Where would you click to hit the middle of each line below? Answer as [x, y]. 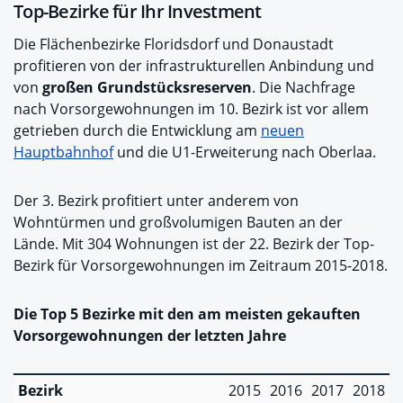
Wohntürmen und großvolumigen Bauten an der [178, 222]
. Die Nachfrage [304, 87]
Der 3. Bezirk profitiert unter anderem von [156, 200]
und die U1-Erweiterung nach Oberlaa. [245, 152]
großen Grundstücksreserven [147, 87]
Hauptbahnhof [63, 152]
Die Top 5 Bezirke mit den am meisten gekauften [187, 313]
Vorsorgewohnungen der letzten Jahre [150, 335]
